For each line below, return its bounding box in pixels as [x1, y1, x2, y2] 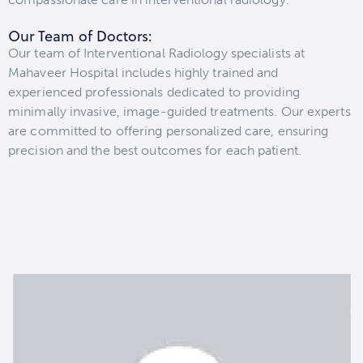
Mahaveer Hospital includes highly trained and [8, 65, 279, 81]
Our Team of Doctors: [8, 26, 152, 47]
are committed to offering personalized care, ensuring [8, 123, 329, 139]
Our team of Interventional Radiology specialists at [8, 45, 305, 62]
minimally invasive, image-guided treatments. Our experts [8, 104, 351, 120]
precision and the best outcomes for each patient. [8, 143, 301, 159]
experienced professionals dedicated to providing [8, 84, 300, 100]
